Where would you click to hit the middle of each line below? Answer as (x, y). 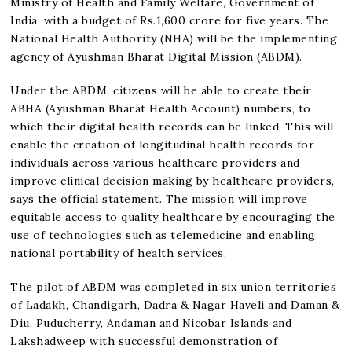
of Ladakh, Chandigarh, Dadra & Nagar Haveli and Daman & (175, 304)
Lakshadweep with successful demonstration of (144, 341)
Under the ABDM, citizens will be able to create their (161, 90)
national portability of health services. (119, 253)
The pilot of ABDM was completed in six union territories (174, 286)
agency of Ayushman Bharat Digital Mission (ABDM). (156, 56)
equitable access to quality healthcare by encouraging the (173, 216)
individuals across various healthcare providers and (155, 162)
